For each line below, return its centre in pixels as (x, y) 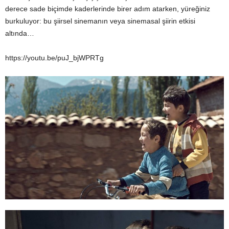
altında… (20, 33)
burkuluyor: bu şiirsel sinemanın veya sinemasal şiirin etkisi (100, 21)
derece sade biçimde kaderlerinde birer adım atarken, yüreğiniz (108, 9)
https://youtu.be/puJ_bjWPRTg (54, 58)
